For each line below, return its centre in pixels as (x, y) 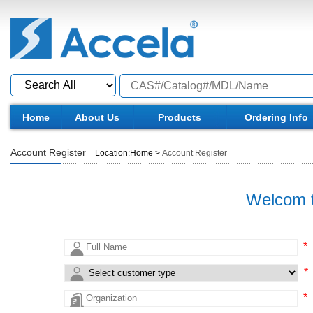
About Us (97, 117)
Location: (112, 153)
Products (180, 117)
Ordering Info (276, 117)
